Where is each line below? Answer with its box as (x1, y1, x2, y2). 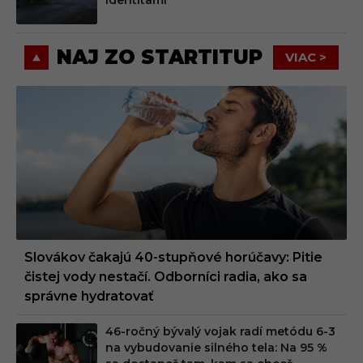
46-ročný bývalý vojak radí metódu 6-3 (105, 324, 335, 340)
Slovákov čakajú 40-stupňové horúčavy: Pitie (24, 250, 322, 266)
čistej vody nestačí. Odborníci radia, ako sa (24, 269, 307, 285)
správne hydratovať (24, 288, 154, 305)
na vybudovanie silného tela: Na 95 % (105, 340, 327, 356)
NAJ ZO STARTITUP (57, 45, 263, 70)
